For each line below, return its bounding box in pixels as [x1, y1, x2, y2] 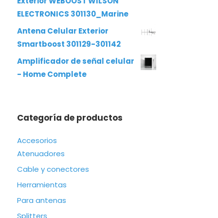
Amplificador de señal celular [17, 56, 134, 66]
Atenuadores [17, 148, 65, 159]
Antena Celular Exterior [17, 26, 109, 36]
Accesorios [17, 135, 57, 145]
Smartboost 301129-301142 [17, 39, 121, 49]
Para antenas [17, 195, 66, 205]
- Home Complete [17, 69, 87, 79]
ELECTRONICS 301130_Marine [17, 9, 128, 19]
